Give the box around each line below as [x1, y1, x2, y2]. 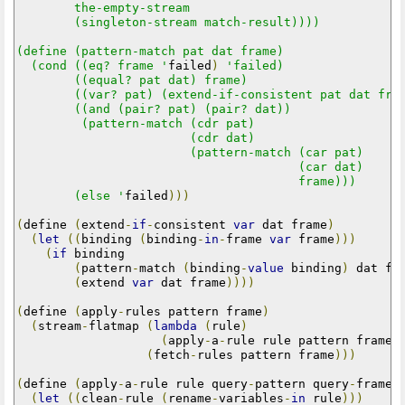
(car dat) [16, 159, 363, 174]
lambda [154, 318, 197, 333]
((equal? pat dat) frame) [16, 72, 248, 87]
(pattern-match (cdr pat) [16, 116, 255, 130]
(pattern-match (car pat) [16, 145, 363, 159]
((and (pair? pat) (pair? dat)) [16, 101, 291, 116]
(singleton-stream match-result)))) [16, 14, 320, 29]
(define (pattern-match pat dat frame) [16, 43, 284, 58]
